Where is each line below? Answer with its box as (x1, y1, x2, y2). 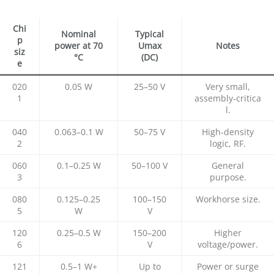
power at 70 (54, 40, 103, 52)
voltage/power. (198, 239, 258, 251)
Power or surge (197, 261, 259, 273)
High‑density (202, 126, 254, 138)
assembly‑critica (194, 92, 261, 105)
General (212, 160, 244, 172)
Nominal (61, 28, 96, 40)
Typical (135, 28, 164, 40)
